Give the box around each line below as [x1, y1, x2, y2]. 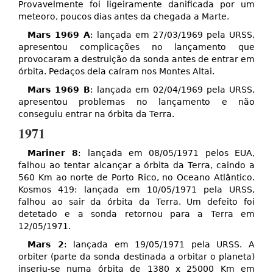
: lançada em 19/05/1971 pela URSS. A [63, 239, 255, 250]
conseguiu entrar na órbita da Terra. [18, 109, 174, 119]
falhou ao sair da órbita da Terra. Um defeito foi [18, 197, 255, 207]
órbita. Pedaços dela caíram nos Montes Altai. [18, 66, 214, 77]
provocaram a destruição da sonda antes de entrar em [18, 54, 255, 65]
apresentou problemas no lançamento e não [18, 97, 255, 107]
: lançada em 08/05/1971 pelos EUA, [78, 148, 255, 158]
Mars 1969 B [27, 85, 90, 95]
